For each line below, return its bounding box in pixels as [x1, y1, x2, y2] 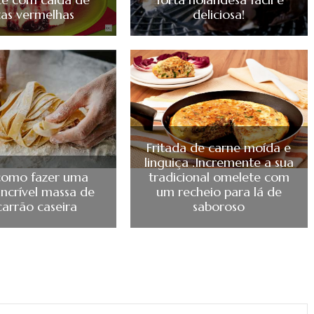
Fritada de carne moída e [146, 139, 292, 156]
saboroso [193, 198, 245, 214]
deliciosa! [193, 6, 245, 23]
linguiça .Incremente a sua [144, 153, 294, 170]
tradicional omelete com [148, 168, 289, 185]
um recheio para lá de [156, 183, 282, 200]
